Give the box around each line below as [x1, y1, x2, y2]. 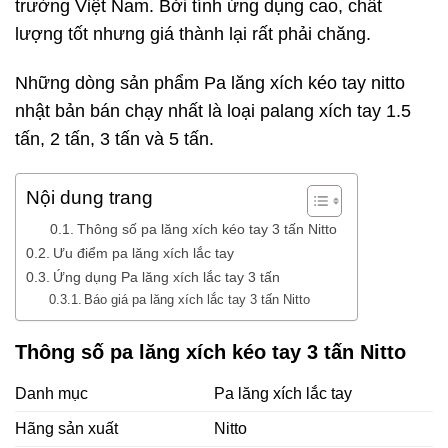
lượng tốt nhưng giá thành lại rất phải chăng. [15, 23, 371, 44]
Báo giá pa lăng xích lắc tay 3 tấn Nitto [84, 292, 311, 308]
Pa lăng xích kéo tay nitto [204, 72, 405, 93]
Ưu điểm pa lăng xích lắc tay [52, 245, 234, 262]
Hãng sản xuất [15, 420, 118, 438]
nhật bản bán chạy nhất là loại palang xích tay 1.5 [15, 100, 411, 121]
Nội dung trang [26, 187, 153, 209]
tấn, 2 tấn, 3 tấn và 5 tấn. [15, 128, 214, 149]
